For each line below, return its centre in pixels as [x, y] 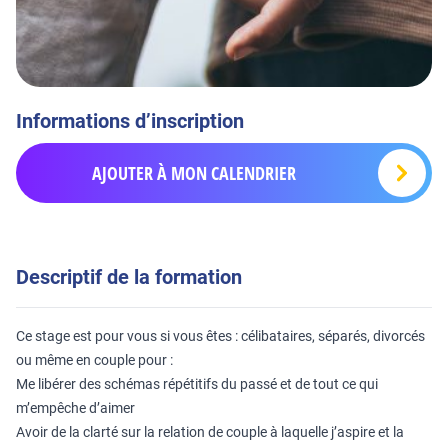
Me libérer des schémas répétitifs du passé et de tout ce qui [197, 384]
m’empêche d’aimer [75, 408]
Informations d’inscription [130, 121]
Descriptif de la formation [129, 277]
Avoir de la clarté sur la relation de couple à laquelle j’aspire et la [210, 432]
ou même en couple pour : [94, 360]
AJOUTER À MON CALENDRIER [194, 173]
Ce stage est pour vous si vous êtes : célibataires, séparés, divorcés [220, 336]
